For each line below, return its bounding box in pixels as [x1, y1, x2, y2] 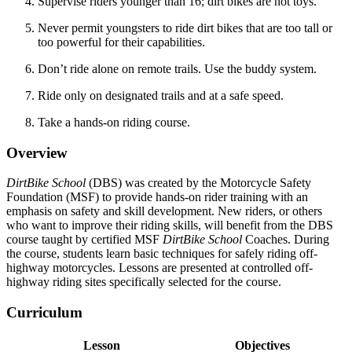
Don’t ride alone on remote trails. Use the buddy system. [38, 61, 317, 75]
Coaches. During [242, 233, 329, 247]
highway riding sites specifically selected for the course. [6, 275, 281, 289]
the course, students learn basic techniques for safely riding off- [6, 247, 317, 261]
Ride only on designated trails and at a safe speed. [38, 88, 284, 102]
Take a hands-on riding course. [38, 115, 190, 129]
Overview [6, 144, 68, 161]
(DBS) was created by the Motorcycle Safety [86, 176, 311, 190]
